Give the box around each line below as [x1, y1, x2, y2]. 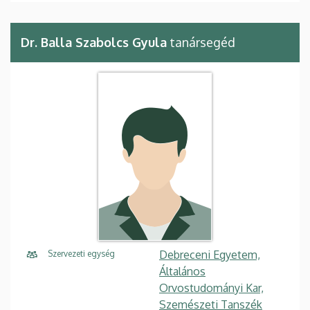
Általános [159, 264, 206, 279]
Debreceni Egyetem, [159, 248, 260, 262]
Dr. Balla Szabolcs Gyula [21, 35, 167, 51]
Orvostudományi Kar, [159, 281, 264, 295]
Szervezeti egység [48, 248, 115, 259]
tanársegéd [167, 35, 235, 51]
